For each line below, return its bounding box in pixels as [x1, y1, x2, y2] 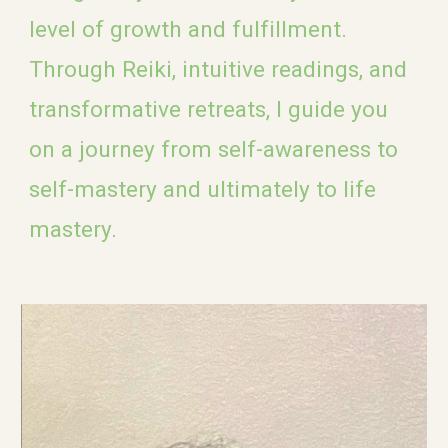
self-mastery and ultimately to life [29, 176, 377, 203]
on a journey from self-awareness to [29, 136, 399, 163]
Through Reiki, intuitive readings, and [29, 56, 408, 83]
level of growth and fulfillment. [29, 16, 348, 43]
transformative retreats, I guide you [29, 96, 389, 123]
